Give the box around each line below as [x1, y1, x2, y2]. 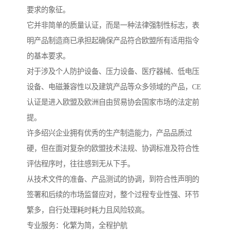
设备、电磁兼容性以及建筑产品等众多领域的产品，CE [27, 83, 201, 91]
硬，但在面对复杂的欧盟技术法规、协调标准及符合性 [27, 144, 199, 153]
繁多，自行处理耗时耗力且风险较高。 [27, 206, 149, 215]
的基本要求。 [27, 52, 70, 61]
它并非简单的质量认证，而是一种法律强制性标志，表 [27, 21, 199, 30]
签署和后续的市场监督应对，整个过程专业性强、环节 [27, 190, 199, 199]
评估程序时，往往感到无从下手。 [27, 160, 135, 168]
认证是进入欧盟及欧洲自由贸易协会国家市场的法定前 [27, 98, 199, 107]
